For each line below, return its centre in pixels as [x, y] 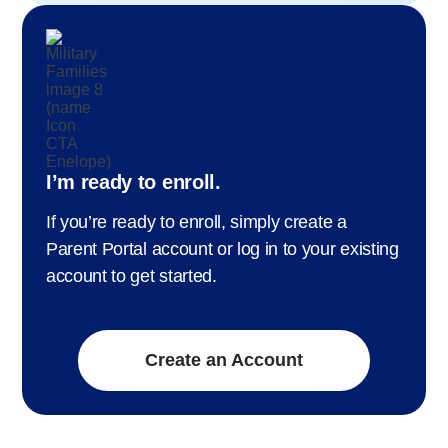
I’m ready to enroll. [133, 181]
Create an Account [224, 359]
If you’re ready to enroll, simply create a [196, 221]
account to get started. [131, 275]
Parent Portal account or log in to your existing [222, 248]
